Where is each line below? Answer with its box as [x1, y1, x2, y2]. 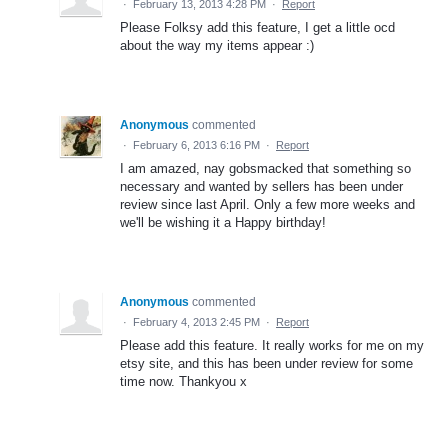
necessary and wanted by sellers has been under [120, 179, 403, 195]
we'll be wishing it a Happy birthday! [120, 215, 326, 231]
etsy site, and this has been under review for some [120, 356, 413, 372]
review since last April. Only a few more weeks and [120, 197, 415, 213]
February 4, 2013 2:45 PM [133, 316, 260, 329]
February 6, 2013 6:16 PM [133, 139, 260, 152]
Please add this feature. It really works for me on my [120, 338, 424, 354]
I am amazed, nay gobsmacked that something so [120, 161, 411, 177]
